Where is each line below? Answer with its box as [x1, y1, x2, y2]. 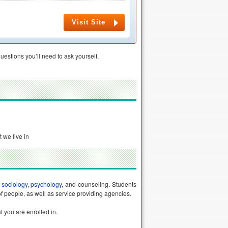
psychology [31, 180, 62, 188]
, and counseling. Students [62, 180, 136, 188]
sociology [1, 180, 27, 188]
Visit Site [71, 18, 105, 26]
